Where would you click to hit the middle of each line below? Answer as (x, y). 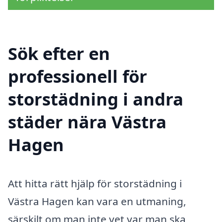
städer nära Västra (87, 121)
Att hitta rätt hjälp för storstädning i (95, 183)
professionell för (78, 76)
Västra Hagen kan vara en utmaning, (97, 201)
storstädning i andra (96, 99)
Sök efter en (59, 53)
